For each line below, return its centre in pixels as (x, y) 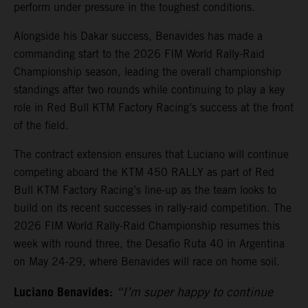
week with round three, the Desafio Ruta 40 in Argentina (149, 244)
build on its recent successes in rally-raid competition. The (153, 208)
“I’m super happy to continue (195, 292)
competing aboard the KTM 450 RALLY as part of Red (144, 173)
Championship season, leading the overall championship (147, 72)
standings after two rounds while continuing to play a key (149, 90)
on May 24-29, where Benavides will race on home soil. (147, 262)
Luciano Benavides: (63, 293)
